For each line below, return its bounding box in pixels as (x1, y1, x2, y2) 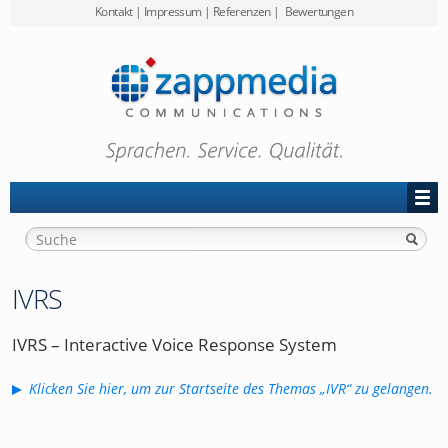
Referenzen (212, 3, 271, 20)
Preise (22, 42, 57, 59)
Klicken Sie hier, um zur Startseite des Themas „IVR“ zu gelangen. (29, 379, 433, 399)
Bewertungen (282, 3, 353, 20)
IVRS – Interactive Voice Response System (12, 333, 337, 356)
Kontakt (95, 3, 133, 20)
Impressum (144, 3, 202, 20)
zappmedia (22, 114, 84, 131)
